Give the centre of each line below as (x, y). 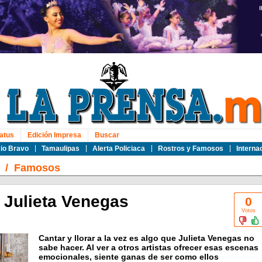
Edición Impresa (54, 135)
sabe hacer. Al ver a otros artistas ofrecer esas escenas (148, 247)
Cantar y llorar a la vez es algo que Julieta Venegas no (146, 238)
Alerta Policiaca (118, 149)
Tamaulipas (60, 149)
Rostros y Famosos (190, 149)
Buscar (107, 135)
